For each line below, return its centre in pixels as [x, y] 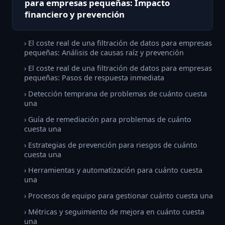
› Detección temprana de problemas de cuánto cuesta [116, 94]
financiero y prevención [75, 15]
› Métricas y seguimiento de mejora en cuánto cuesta [114, 212]
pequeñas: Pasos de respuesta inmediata [94, 78]
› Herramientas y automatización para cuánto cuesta [113, 170]
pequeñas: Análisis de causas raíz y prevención [104, 52]
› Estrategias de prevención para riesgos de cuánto [111, 145]
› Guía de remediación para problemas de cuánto [108, 119]
